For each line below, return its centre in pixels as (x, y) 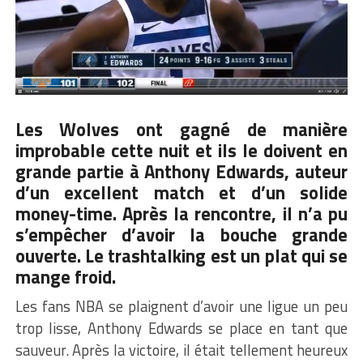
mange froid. (65, 277)
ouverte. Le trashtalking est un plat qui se (181, 256)
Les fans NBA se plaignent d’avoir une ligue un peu (181, 306)
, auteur (316, 171)
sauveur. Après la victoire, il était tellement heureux (181, 350)
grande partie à (80, 171)
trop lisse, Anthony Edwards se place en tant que (181, 328)
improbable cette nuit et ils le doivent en (181, 150)
